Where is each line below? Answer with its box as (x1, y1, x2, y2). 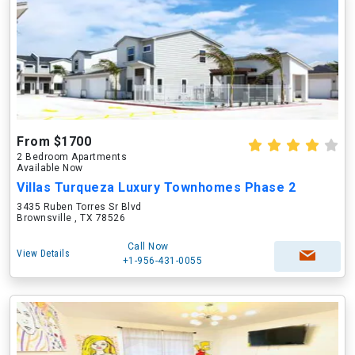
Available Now (17, 162, 83, 174)
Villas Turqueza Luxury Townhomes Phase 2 (17, 180, 296, 195)
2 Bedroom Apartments (17, 151, 127, 162)
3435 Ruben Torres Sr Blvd (17, 201, 142, 212)
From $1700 (17, 134, 91, 149)
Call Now (127, 241, 169, 252)
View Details (17, 248, 70, 259)
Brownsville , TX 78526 (17, 212, 125, 223)
